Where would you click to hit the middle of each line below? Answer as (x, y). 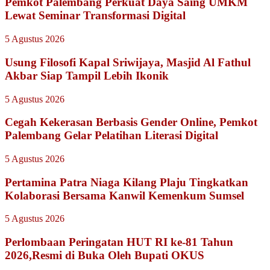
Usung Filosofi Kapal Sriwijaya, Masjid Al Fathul (128, 62)
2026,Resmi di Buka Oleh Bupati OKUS (105, 256)
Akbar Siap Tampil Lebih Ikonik (87, 75)
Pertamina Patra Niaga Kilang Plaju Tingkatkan (127, 182)
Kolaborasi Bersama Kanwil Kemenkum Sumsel (124, 195)
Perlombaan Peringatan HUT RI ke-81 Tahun (119, 242)
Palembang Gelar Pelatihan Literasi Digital (111, 136)
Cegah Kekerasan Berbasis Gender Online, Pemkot (131, 122)
